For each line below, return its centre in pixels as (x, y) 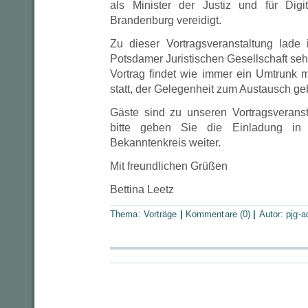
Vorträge (160, 214)
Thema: (127, 214)
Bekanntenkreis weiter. (165, 143)
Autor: (273, 214)
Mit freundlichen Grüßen (169, 166)
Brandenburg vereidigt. (166, 20)
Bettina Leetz (142, 189)
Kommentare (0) (218, 214)
